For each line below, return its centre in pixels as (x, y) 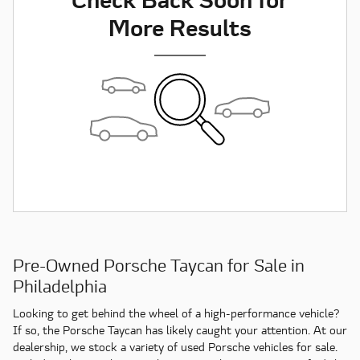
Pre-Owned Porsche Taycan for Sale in (159, 265)
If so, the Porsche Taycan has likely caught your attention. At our (180, 330)
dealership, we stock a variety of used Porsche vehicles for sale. (175, 347)
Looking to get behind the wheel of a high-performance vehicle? (176, 313)
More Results (180, 27)
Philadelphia (60, 286)
